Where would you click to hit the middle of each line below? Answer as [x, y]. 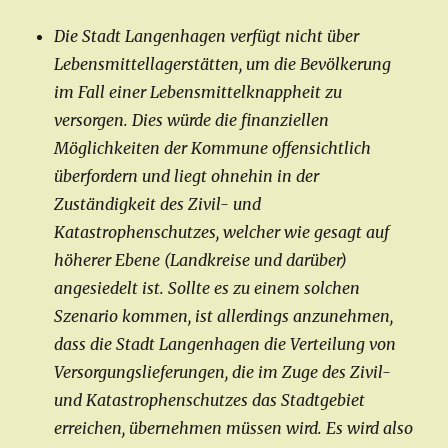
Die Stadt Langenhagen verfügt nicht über [207, 36]
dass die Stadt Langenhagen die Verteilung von [225, 344]
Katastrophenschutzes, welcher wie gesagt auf [222, 232]
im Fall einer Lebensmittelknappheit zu [198, 92]
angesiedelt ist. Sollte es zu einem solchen [207, 288]
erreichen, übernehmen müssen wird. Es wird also [234, 428]
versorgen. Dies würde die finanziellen [192, 120]
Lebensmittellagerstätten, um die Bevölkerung [223, 64]
